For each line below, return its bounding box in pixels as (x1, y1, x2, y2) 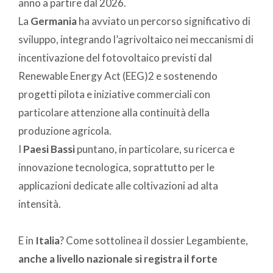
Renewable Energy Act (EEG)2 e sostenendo (18, 69, 218, 83)
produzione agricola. (18, 124, 112, 138)
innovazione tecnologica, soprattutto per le (18, 161, 214, 174)
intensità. (18, 197, 61, 211)
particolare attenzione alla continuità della (18, 106, 210, 119)
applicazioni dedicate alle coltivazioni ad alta (18, 179, 218, 193)
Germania (30, 15, 79, 28)
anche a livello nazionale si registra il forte (18, 252, 218, 266)
